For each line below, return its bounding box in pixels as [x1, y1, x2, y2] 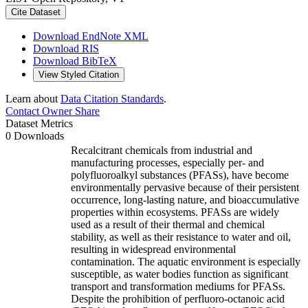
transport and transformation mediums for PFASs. [71, 280, 285, 292]
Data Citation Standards [60, 92, 164, 104]
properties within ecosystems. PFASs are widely [71, 206, 279, 218]
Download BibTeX [33, 54, 117, 67]
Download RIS [33, 42, 99, 54]
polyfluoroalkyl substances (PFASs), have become [71, 168, 289, 181]
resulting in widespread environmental [71, 243, 236, 255]
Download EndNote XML [33, 30, 148, 42]
